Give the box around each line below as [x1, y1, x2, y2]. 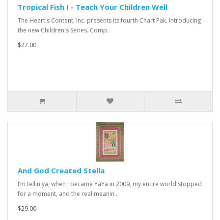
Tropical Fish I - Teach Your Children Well [18, 2, 167, 12]
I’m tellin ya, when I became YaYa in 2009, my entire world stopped [18, 180, 202, 188]
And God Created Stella [18, 165, 105, 175]
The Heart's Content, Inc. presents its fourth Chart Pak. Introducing [18, 16, 201, 25]
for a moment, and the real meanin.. [18, 190, 117, 198]
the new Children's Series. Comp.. [18, 26, 110, 34]
